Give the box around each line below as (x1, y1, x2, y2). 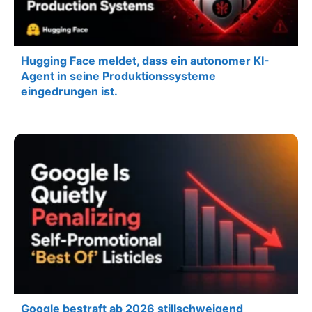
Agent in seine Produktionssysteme (21, 69, 216, 84)
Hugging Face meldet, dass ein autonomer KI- (21, 54, 270, 68)
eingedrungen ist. (21, 84, 118, 99)
